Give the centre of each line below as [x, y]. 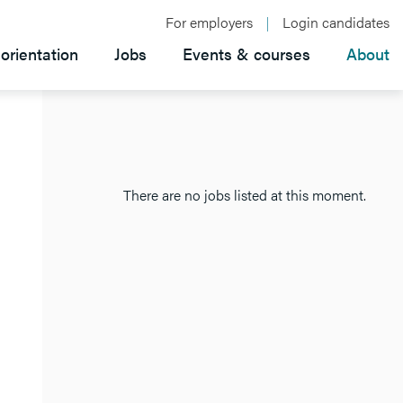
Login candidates [336, 22]
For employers [209, 22]
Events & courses [246, 54]
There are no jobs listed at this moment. [245, 195]
